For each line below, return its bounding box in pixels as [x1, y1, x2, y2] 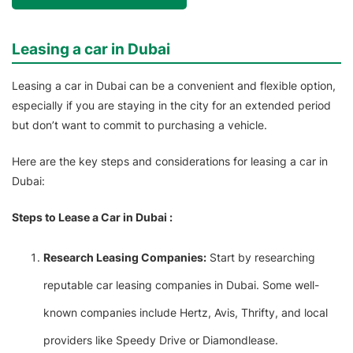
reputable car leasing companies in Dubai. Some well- [43, 278, 319, 292]
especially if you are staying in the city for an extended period [12, 98, 331, 113]
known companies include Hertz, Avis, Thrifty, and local [43, 306, 328, 320]
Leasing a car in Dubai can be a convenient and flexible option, [12, 79, 336, 93]
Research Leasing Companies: [43, 251, 206, 265]
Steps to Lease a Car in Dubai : [12, 210, 173, 225]
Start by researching [206, 251, 315, 265]
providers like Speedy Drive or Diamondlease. [43, 333, 278, 347]
